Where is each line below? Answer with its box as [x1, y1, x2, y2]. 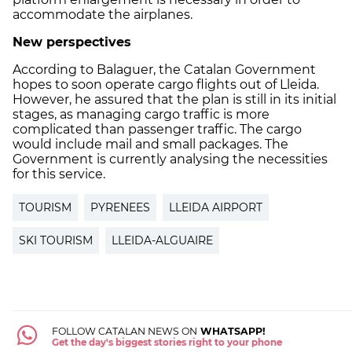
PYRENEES [90, 200, 150, 214]
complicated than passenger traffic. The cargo [13, 121, 302, 137]
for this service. [13, 166, 105, 181]
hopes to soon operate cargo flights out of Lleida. [13, 76, 319, 92]
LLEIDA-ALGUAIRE [112, 233, 213, 247]
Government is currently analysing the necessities [13, 151, 328, 167]
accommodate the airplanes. [13, 6, 192, 22]
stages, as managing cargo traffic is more [13, 106, 269, 122]
